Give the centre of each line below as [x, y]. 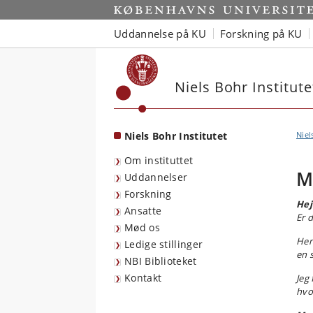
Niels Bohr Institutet [176, 136]
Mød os [142, 227]
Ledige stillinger [164, 244]
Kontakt [143, 278]
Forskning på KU [261, 33]
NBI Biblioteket [161, 261]
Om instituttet [159, 160]
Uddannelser [156, 177]
